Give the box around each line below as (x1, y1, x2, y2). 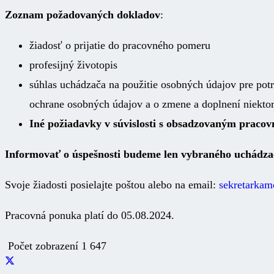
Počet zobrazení (8, 239, 81, 252)
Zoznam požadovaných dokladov (5, 8, 160, 21)
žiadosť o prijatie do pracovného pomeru (29, 39, 210, 51)
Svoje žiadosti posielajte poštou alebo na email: (5, 178, 216, 191)
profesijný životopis (29, 58, 117, 71)
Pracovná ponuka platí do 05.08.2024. (5, 209, 174, 221)
